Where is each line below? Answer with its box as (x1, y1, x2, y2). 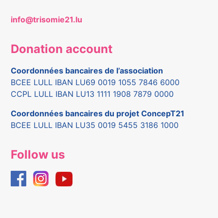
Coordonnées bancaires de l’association (11, 66, 163, 76)
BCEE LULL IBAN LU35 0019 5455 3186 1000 (11, 120, 179, 130)
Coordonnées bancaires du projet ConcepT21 (11, 109, 185, 119)
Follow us (11, 147, 65, 162)
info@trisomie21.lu (11, 14, 83, 24)
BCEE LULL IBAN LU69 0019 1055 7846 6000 (11, 77, 180, 88)
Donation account (11, 41, 113, 56)
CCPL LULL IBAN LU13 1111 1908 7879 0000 (11, 89, 174, 99)
